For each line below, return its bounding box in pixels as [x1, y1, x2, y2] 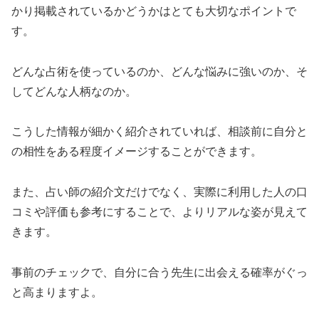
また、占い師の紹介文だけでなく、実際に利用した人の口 [11, 186, 308, 199]
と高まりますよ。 [11, 286, 103, 298]
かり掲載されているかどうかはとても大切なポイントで [11, 4, 296, 17]
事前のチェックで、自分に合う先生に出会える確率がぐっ [11, 266, 308, 278]
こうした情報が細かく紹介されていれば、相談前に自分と [11, 125, 308, 138]
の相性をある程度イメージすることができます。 [11, 145, 262, 158]
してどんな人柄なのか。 [11, 85, 137, 98]
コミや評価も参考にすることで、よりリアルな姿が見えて [11, 206, 308, 219]
